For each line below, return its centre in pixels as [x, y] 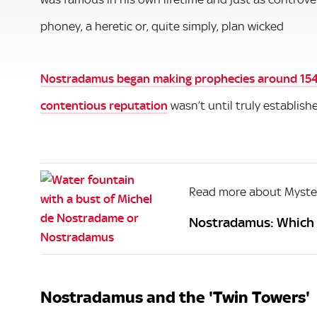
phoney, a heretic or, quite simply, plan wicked [162, 26]
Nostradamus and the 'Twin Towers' [175, 297]
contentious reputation [104, 105]
